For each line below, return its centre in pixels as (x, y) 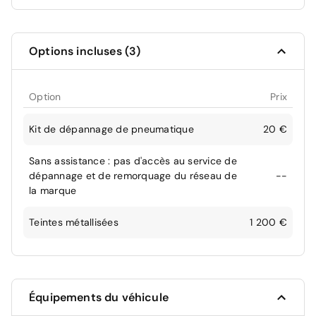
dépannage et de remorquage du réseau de (133, 176)
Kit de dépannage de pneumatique (111, 129)
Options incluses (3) (85, 51)
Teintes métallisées (74, 223)
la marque (53, 191)
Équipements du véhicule (99, 298)
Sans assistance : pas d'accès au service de (133, 161)
